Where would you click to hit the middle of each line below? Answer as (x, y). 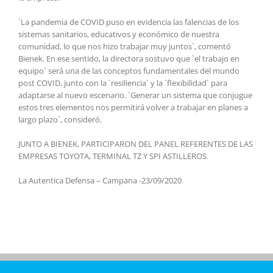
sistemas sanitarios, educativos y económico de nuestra (119, 34)
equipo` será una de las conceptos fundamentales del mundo (129, 70)
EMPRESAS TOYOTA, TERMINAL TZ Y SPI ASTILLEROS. (113, 156)
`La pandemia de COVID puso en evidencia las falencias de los (129, 22)
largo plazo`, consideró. (60, 119)
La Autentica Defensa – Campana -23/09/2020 (100, 180)
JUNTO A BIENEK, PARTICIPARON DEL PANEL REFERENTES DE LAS (136, 144)
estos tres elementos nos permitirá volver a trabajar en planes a (133, 107)
